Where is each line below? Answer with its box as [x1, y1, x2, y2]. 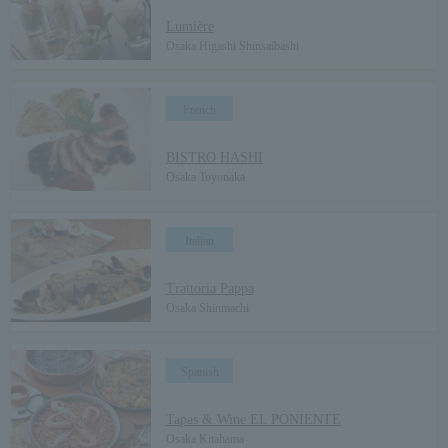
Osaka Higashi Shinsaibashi [166, 38, 299, 53]
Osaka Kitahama [166, 431, 244, 446]
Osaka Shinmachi [166, 300, 249, 315]
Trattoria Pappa [166, 280, 254, 296]
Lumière [166, 18, 214, 34]
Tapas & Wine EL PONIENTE [166, 411, 341, 427]
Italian [185, 233, 214, 248]
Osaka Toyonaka [166, 169, 245, 184]
